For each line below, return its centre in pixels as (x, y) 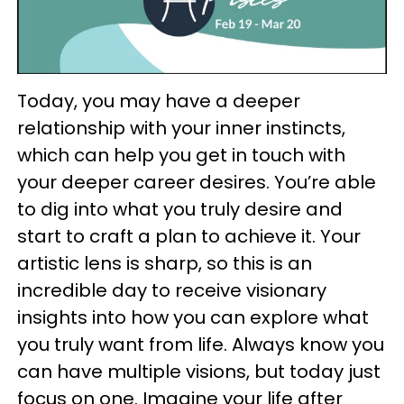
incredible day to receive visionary (172, 291)
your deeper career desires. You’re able (197, 183)
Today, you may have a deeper (159, 101)
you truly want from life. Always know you (201, 345)
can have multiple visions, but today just (199, 372)
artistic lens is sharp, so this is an (165, 264)
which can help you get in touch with (181, 156)
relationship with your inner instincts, (181, 129)
